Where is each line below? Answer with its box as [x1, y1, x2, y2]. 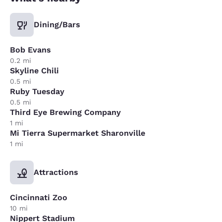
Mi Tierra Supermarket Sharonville [10, 128, 145, 138]
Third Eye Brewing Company [10, 107, 121, 117]
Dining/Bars [34, 19, 80, 29]
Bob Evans [10, 45, 51, 55]
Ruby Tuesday [10, 86, 64, 96]
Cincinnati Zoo [10, 192, 67, 202]
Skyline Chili [10, 65, 59, 75]
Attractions [34, 167, 78, 177]
